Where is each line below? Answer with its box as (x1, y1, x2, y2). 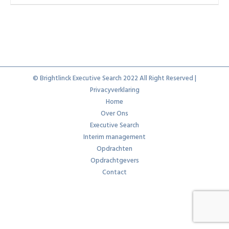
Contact (102, 167, 127, 178)
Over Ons (101, 108, 128, 120)
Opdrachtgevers (90, 155, 139, 167)
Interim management (83, 132, 146, 143)
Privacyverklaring (89, 85, 140, 96)
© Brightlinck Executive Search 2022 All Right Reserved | (33, 73, 196, 84)
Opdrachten (97, 144, 132, 155)
